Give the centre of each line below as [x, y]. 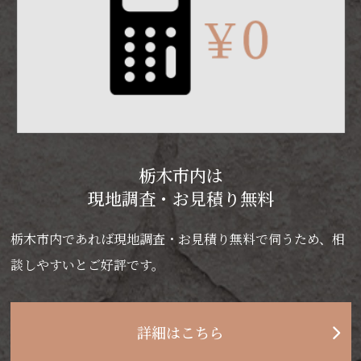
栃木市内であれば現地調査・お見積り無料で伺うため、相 [177, 239]
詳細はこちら [180, 332]
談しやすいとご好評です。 [87, 265]
